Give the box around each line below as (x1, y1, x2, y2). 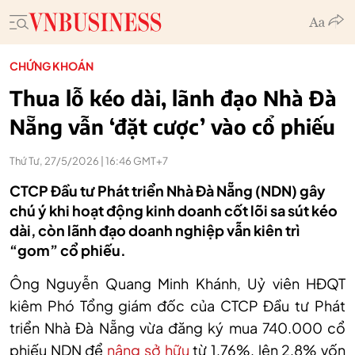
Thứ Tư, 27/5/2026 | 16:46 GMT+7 (10, 155, 168, 167)
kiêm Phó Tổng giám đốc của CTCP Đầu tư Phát (10, 296, 345, 315)
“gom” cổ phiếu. (10, 241, 126, 259)
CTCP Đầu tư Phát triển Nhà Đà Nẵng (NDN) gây (10, 181, 326, 200)
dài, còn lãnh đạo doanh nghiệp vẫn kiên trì (10, 221, 300, 239)
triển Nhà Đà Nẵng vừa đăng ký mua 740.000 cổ (10, 319, 345, 337)
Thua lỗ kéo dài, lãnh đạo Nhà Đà (10, 85, 337, 111)
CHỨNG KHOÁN (10, 59, 94, 73)
